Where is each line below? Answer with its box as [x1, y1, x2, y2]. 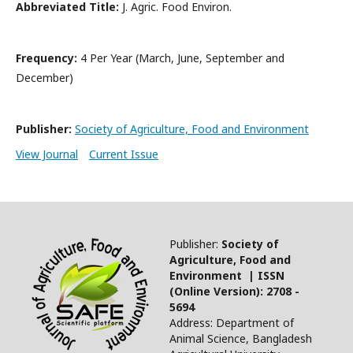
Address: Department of [169, 315, 294, 330]
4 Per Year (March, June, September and [77, 50, 284, 65]
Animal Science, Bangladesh [169, 331, 312, 346]
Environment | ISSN [169, 268, 284, 283]
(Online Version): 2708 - [169, 284, 299, 299]
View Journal [16, 147, 78, 162]
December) [16, 70, 73, 85]
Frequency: [16, 50, 77, 65]
